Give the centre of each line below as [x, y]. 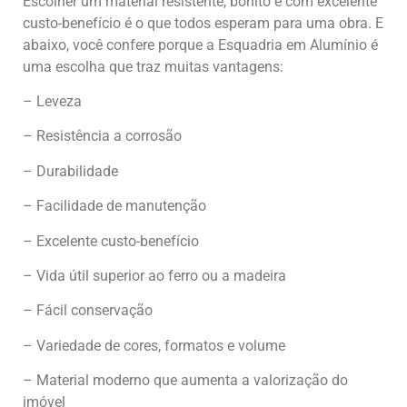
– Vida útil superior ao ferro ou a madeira [154, 275]
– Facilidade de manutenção [114, 206]
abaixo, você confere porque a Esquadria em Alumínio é [200, 45]
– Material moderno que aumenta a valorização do [185, 381]
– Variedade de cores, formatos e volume [154, 345]
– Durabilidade [70, 171]
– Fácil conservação [88, 311]
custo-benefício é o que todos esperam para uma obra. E [203, 23]
